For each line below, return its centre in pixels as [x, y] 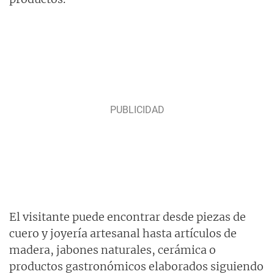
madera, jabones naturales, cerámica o [113, 250]
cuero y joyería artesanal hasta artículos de [123, 233]
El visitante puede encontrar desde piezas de [128, 217]
